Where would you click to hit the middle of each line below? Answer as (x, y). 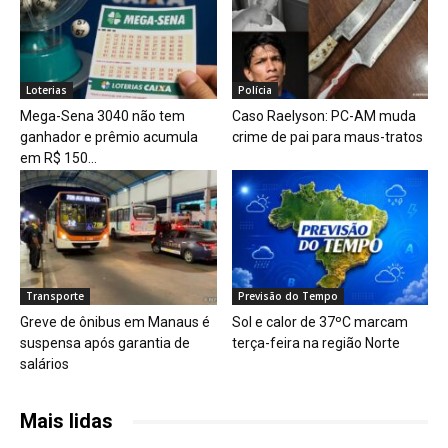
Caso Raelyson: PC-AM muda (323, 115)
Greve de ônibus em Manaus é (115, 322)
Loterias (46, 89)
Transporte (55, 296)
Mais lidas (66, 421)
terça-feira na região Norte (315, 343)
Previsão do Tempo (287, 296)
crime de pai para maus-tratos (327, 136)
